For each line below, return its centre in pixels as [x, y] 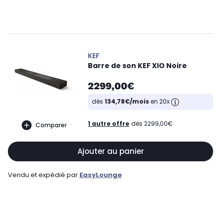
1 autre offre [109, 123]
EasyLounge [101, 175]
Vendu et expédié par [44, 175]
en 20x [160, 101]
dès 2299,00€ [152, 123]
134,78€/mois [127, 101]
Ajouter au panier [110, 151]
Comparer [51, 125]
